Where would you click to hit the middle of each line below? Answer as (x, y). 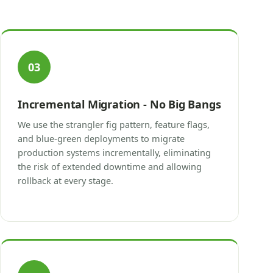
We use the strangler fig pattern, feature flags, (114, 124)
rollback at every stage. (66, 180)
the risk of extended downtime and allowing (110, 166)
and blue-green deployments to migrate (101, 138)
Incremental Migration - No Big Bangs (119, 104)
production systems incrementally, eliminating (114, 152)
